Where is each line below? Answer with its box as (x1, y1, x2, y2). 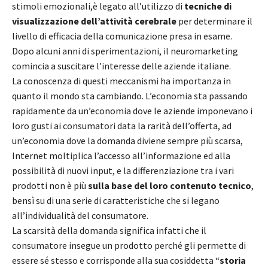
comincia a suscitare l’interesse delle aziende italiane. (12, 59, 231, 72)
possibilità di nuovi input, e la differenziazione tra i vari (12, 164, 234, 176)
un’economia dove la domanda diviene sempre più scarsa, (12, 134, 243, 147)
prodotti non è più (12, 179, 88, 191)
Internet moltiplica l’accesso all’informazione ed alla (12, 149, 230, 162)
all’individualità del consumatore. (12, 209, 148, 221)
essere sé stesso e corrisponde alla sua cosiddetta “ (12, 254, 220, 266)
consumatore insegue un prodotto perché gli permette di (12, 239, 246, 251)
